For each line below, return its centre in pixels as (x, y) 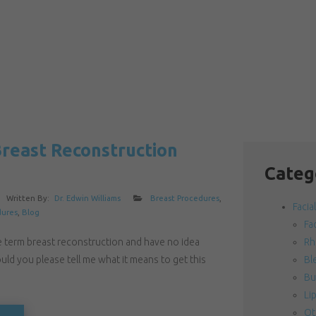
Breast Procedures (184, 198)
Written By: (29, 198)
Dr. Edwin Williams (87, 198)
